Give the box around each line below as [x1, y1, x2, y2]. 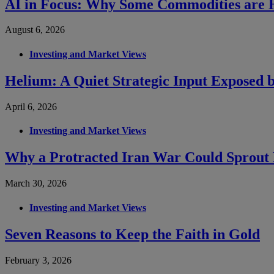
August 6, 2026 [5, 24, 65, 35]
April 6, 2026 [5, 101, 57, 112]
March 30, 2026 [5, 178, 67, 189]
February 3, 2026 [5, 254, 72, 265]
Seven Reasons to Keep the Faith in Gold [5, 226, 260, 242]
